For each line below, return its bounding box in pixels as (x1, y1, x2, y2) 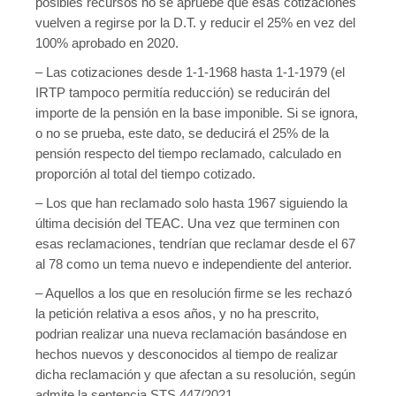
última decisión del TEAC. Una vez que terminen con (35, 216, 339, 231)
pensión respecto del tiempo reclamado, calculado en (35, 146, 341, 161)
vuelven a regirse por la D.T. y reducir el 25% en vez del (35, 15, 355, 30)
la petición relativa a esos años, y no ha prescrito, (35, 306, 319, 321)
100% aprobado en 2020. (35, 35, 179, 50)
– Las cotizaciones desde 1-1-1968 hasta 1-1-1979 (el (35, 65, 345, 80)
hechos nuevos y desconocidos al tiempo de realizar (35, 346, 338, 362)
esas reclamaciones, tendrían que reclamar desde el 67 (35, 236, 355, 251)
